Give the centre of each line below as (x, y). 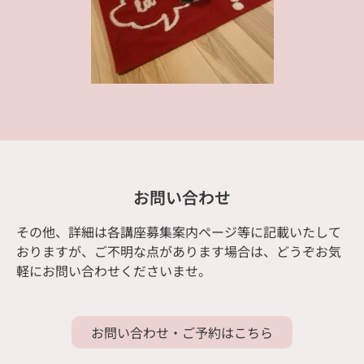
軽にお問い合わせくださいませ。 (114, 270)
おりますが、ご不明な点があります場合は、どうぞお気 (179, 251)
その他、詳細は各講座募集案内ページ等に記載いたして (179, 231)
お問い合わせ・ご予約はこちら (182, 332)
